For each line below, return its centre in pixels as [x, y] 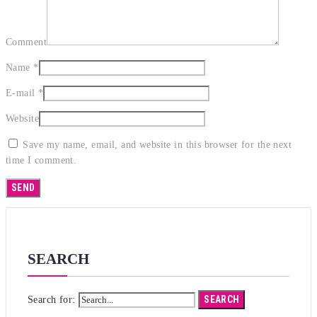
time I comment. [41, 161]
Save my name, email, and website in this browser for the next [157, 145]
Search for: [52, 299]
